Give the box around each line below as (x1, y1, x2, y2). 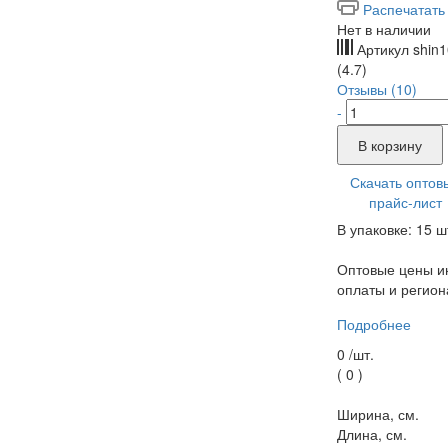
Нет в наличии (336, 18, 431, 39)
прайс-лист (368, 191, 442, 212)
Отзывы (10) (336, 78, 417, 99)
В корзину (357, 134, 422, 155)
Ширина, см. (336, 403, 419, 424)
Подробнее (336, 313, 411, 334)
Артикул (352, 38, 413, 59)
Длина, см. (336, 423, 407, 444)
